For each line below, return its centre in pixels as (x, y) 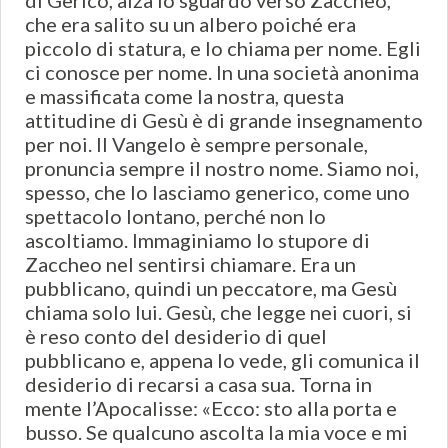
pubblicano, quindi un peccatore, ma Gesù (211, 288)
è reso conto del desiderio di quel (176, 336)
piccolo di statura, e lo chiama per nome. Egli (223, 48)
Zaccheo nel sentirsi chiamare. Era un (190, 264)
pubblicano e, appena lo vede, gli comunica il (222, 360)
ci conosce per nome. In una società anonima (222, 72)
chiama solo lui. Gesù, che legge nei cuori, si (218, 312)
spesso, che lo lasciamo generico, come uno (217, 192)
